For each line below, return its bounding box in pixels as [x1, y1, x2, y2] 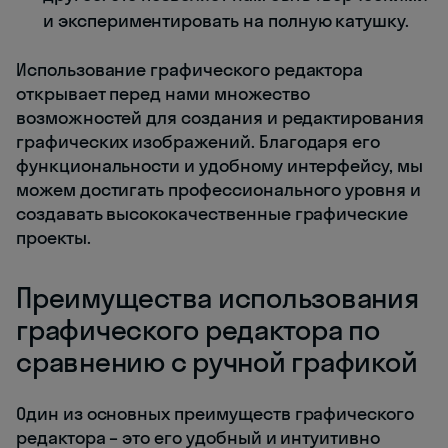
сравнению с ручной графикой [16, 344, 418, 380]
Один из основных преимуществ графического [16, 402, 414, 426]
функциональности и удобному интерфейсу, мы [16, 154, 423, 178]
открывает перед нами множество [16, 82, 310, 106]
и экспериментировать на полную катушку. [43, 9, 410, 33]
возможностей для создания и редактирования [16, 106, 424, 130]
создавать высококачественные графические [16, 202, 409, 226]
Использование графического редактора [16, 58, 364, 82]
